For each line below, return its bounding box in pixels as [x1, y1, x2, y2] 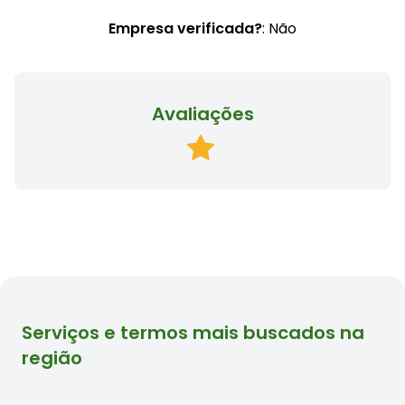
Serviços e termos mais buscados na [22, 320, 364, 346]
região [22, 345, 82, 372]
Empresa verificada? [108, 18, 262, 40]
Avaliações [151, 101, 254, 127]
